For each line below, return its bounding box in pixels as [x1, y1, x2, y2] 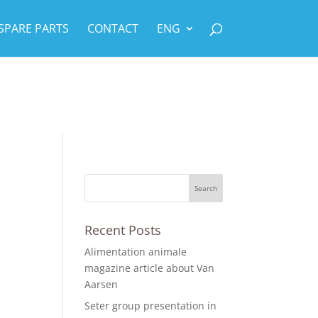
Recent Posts [84, 221, 162, 238]
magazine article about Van [84, 261, 215, 275]
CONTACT [87, 21, 138, 36]
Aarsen [84, 278, 119, 291]
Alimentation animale [84, 245, 187, 258]
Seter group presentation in [84, 299, 217, 312]
